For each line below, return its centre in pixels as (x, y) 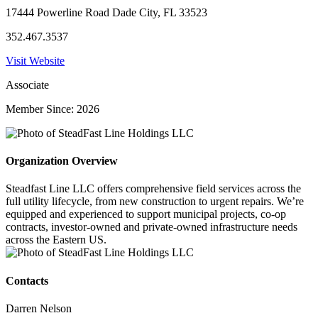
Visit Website (35, 60)
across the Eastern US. (56, 240)
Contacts (27, 280)
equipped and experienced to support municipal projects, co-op (146, 214)
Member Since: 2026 (53, 109)
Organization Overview (62, 161)
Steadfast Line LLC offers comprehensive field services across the (153, 189)
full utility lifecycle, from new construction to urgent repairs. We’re (155, 202)
